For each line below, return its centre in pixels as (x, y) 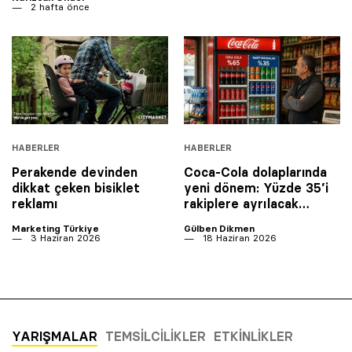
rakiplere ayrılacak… (247, 203)
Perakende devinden (75, 172)
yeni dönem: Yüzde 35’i (256, 187)
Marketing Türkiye (55, 228)
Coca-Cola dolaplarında (255, 172)
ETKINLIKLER (253, 336)
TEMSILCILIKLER (156, 336)
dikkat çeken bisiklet (76, 187)
